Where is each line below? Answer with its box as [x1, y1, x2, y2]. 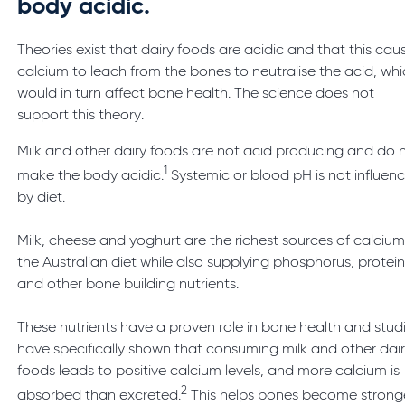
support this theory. [17, 108, 145, 123]
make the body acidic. [17, 169, 165, 184]
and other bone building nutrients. [17, 278, 240, 293]
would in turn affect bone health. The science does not [17, 87, 375, 101]
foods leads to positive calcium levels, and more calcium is [17, 364, 400, 380]
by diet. [17, 191, 66, 206]
